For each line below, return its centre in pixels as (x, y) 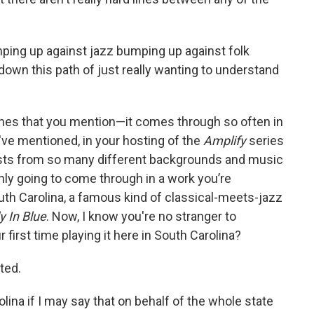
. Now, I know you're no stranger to (141, 216)
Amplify (226, 141)
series (266, 141)
